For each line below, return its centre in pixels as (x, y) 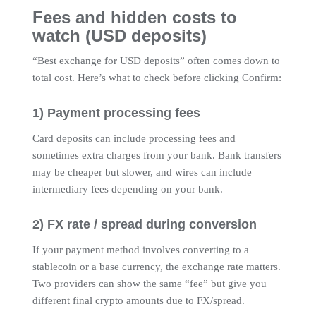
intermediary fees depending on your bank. (128, 189)
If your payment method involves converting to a (141, 249)
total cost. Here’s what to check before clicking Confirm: (157, 77)
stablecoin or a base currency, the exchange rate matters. (157, 266)
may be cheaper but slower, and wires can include (142, 172)
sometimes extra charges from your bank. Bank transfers (157, 155)
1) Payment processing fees (116, 113)
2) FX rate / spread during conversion (145, 224)
